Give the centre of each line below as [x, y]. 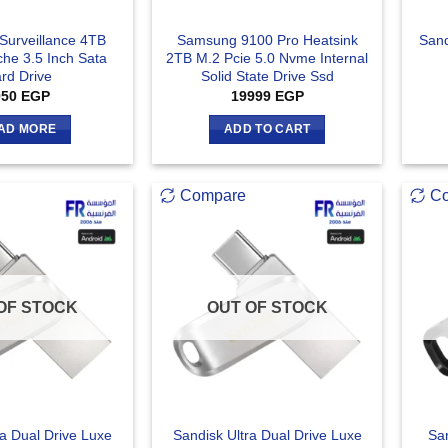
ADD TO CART [267, 128]
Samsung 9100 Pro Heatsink [267, 39]
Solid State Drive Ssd [267, 75]
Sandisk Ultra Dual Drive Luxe [267, 435]
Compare [213, 196]
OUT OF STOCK [267, 308]
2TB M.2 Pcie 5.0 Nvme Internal [267, 57]
